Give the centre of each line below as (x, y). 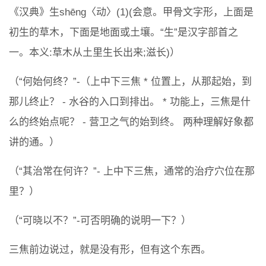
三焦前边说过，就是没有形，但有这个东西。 (110, 250)
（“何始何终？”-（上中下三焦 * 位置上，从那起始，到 (130, 82)
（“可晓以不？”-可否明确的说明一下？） (100, 221)
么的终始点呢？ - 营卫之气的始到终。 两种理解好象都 (131, 122)
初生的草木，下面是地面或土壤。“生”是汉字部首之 (123, 32)
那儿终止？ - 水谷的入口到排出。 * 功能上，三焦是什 (130, 102)
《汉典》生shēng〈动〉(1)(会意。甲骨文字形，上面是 (131, 12)
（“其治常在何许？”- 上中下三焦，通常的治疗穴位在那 (132, 171)
